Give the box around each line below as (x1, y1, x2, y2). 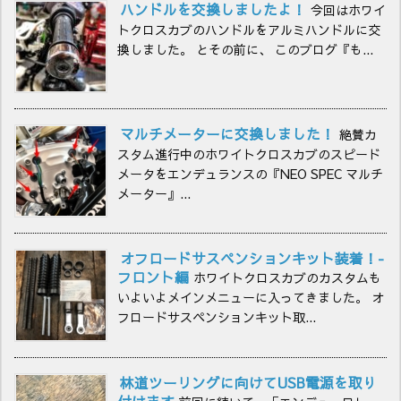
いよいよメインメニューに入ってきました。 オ (117, 287, 385, 306)
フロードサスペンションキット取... (117, 307, 317, 326)
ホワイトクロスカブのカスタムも (193, 268, 382, 286)
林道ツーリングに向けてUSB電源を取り (120, 372, 378, 392)
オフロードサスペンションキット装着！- (120, 248, 385, 268)
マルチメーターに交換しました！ (120, 124, 336, 143)
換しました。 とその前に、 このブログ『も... (117, 39, 374, 58)
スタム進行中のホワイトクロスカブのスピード (117, 144, 381, 163)
